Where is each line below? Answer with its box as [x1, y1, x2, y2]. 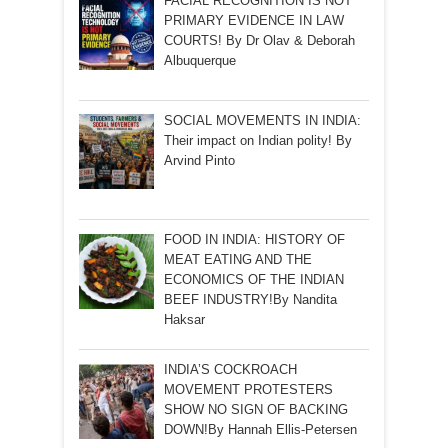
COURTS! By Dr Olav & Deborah [163, 33, 355, 49]
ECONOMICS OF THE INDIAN [163, 271, 344, 287]
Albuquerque [163, 53, 236, 69]
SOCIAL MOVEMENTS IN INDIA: [163, 112, 361, 128]
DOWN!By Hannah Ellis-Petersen [163, 422, 357, 438]
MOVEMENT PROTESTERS [163, 382, 333, 398]
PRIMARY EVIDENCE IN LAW [163, 13, 344, 29]
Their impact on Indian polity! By [163, 132, 352, 148]
